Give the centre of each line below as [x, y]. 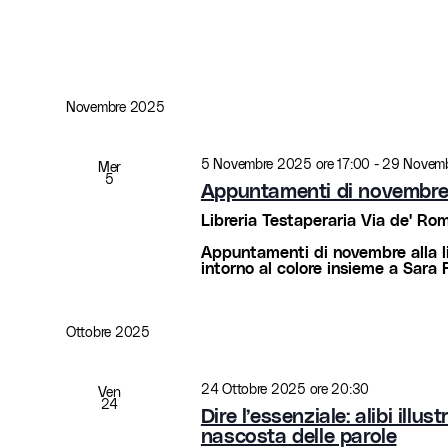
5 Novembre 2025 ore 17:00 [285, 164]
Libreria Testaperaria [280, 220]
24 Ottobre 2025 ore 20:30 [285, 389]
